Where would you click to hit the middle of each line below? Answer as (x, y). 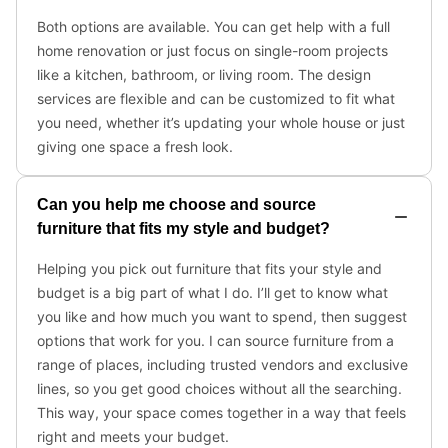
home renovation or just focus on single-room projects (212, 50)
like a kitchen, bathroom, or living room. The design (204, 74)
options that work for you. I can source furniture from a (215, 340)
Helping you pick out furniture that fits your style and (209, 268)
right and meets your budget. (133, 436)
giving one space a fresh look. (135, 146)
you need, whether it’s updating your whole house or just (221, 122)
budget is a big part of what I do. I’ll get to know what (212, 292)
